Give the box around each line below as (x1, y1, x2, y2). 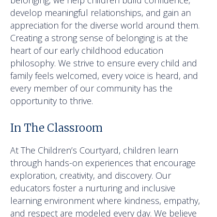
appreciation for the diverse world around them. (10, 19, 200, 31)
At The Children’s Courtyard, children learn (10, 144, 179, 156)
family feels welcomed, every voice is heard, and (10, 70, 199, 82)
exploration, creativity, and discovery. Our (10, 170, 171, 182)
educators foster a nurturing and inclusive (10, 182, 176, 194)
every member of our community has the (10, 82, 173, 94)
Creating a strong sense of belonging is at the (10, 32, 188, 44)
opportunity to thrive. (10, 95, 93, 107)
